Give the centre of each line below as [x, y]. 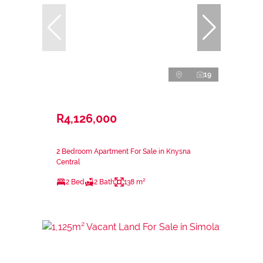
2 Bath [104, 182]
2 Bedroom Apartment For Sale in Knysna [124, 151]
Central [68, 162]
